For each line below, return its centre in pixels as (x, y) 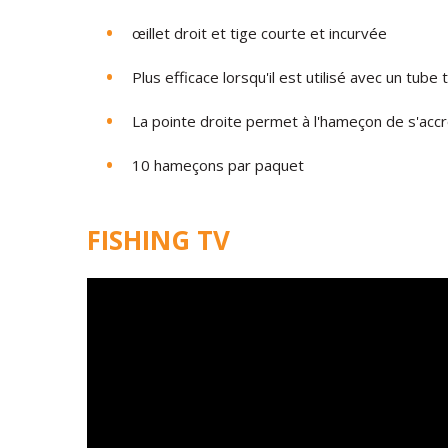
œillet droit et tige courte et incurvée (259, 33)
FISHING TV (158, 240)
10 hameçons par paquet (218, 165)
